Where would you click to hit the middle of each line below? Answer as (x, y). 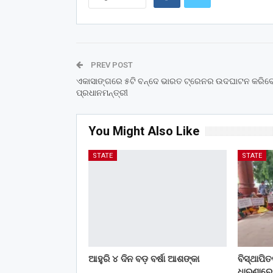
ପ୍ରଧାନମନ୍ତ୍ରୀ (102, 92)
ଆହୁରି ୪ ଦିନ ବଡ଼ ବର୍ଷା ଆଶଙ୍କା (144, 259)
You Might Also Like (144, 131)
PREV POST (111, 65)
